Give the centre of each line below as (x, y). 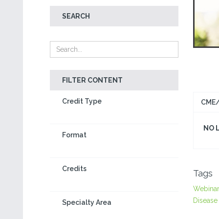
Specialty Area (87, 202)
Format (74, 135)
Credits (74, 169)
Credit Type (82, 101)
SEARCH (76, 16)
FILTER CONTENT (92, 80)
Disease (205, 200)
